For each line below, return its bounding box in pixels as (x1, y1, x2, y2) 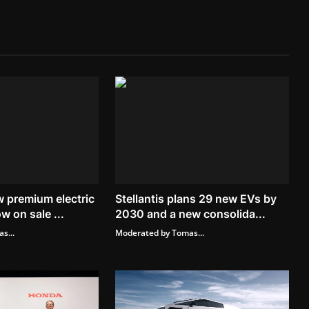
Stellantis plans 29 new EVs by (115, 192, 277, 206)
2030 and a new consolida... (115, 207, 266, 221)
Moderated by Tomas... (115, 227, 205, 239)
